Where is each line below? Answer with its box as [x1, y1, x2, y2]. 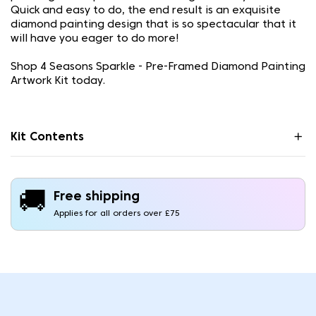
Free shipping [54, 191, 140, 203]
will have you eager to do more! [11, 34, 179, 44]
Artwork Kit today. [11, 76, 105, 86]
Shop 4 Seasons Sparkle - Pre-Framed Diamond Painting [11, 62, 305, 72]
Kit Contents [11, 133, 84, 142]
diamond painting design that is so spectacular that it [11, 20, 296, 30]
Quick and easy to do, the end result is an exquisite [11, 6, 281, 16]
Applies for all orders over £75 [54, 209, 180, 218]
